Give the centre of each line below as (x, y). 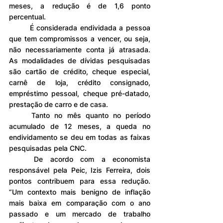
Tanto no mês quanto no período (20, 115)
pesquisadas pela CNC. (48, 148)
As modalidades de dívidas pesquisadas (80, 60)
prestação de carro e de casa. (58, 104)
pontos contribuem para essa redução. (80, 181)
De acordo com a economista (22, 159)
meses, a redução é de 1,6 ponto (80, 5)
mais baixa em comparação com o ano (80, 203)
